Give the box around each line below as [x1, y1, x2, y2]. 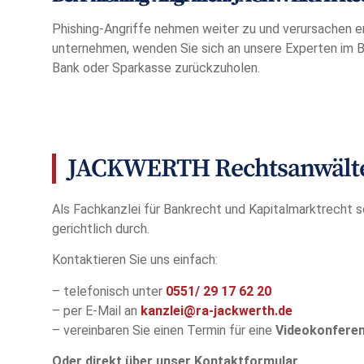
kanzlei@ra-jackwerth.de [141, 302, 292, 318]
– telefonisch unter [52, 283, 166, 299]
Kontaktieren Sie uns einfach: [52, 252, 218, 268]
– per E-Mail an [52, 302, 141, 318]
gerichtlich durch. [52, 220, 149, 236]
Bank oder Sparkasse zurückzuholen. [52, 59, 260, 76]
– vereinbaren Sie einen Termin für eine [52, 322, 275, 338]
